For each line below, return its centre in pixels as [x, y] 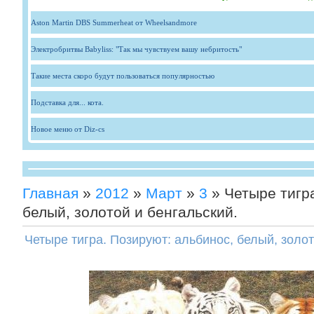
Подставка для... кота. [67, 102]
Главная [50, 193]
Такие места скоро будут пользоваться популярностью [123, 76]
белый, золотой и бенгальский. [130, 212]
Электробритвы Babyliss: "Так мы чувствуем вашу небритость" [136, 49]
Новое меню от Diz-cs [68, 129]
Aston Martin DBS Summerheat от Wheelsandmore [114, 22]
